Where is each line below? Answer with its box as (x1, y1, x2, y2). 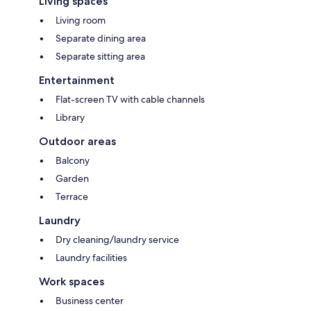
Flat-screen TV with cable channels (56, 92, 205, 106)
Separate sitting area (56, 49, 145, 62)
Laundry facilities (56, 251, 127, 264)
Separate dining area (56, 31, 146, 44)
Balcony (56, 153, 90, 167)
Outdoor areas (39, 134, 116, 148)
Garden (56, 171, 89, 185)
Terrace (56, 190, 88, 203)
